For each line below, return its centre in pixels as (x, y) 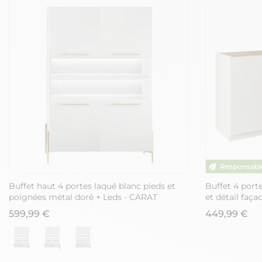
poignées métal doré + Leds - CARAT (83, 197)
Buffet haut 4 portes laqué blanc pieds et (92, 186)
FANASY (222, 208)
